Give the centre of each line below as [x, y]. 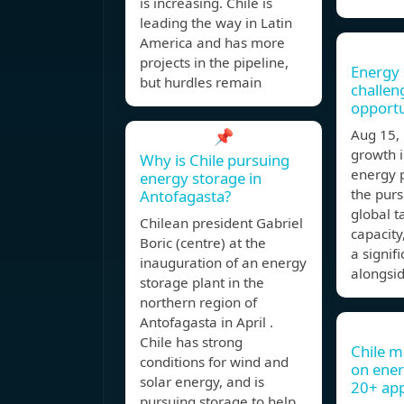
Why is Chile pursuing [215, 161]
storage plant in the [202, 283]
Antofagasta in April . [207, 322]
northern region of [198, 303]
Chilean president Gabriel [221, 223]
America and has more [212, 43]
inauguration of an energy [223, 263]
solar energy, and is [202, 382]
